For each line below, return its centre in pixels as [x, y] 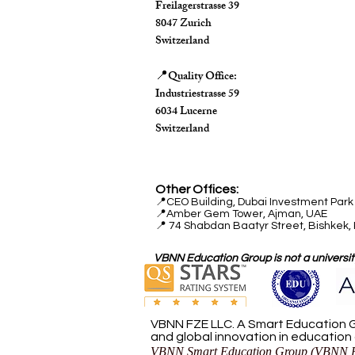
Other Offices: [197, 190]
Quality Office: [202, 78]
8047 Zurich [183, 25]
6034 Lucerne [186, 113]
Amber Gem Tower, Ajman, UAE [247, 214]
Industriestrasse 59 [197, 95]
